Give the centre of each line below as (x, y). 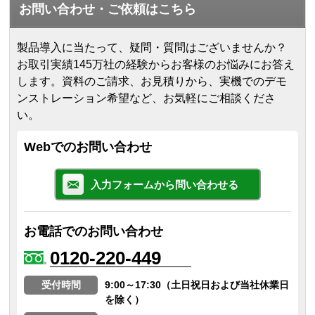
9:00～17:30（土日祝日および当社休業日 (197, 284)
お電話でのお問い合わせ (94, 231)
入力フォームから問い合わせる (165, 184)
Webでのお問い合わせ (88, 147)
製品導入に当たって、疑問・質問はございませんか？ (152, 47)
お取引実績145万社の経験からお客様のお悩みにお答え (156, 64)
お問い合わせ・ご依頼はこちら (108, 9)
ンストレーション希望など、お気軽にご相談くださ (147, 98)
